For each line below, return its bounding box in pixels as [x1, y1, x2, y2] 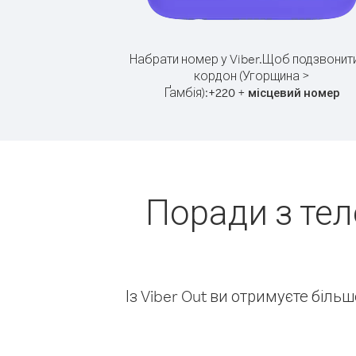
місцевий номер [247, 85, 340, 100]
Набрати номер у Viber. [129, 51, 262, 67]
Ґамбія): [164, 84, 208, 100]
